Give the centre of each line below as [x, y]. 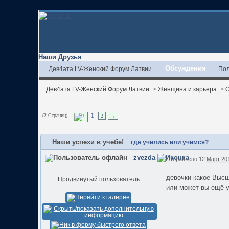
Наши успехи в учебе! [89, 142]
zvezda [145, 158]
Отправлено [182, 159]
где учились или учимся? [170, 142]
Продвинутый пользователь [98, 179]
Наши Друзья [60, 57]
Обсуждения [186, 68]
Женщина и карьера [188, 89]
